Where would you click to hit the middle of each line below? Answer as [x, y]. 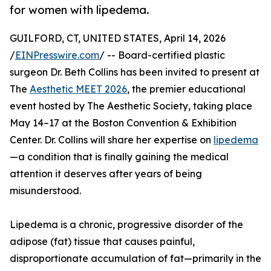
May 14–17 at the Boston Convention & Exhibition [123, 123]
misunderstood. [45, 191]
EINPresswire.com [57, 55]
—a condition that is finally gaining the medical [119, 157]
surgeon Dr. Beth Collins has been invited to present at [135, 72]
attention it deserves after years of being [106, 174]
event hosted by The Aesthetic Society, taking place [131, 106]
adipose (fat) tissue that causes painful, [102, 242]
